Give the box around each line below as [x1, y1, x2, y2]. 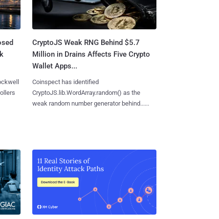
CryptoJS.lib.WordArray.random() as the [32, 89, 140, 97]
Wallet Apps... [32, 62, 77, 71]
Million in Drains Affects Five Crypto [32, 50, 150, 59]
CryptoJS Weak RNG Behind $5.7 [32, 38, 140, 47]
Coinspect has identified [32, 78, 99, 86]
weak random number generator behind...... [32, 100, 149, 108]
